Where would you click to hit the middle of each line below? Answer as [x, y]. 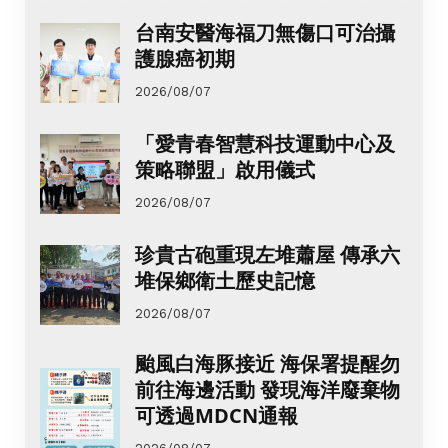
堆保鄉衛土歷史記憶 [225, 280]
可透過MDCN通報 [216, 416]
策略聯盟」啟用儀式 [225, 169]
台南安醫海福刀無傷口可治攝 [265, 32]
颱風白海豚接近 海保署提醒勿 [267, 364]
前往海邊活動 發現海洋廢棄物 [267, 390]
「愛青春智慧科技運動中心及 [265, 143]
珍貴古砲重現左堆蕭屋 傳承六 [267, 254]
